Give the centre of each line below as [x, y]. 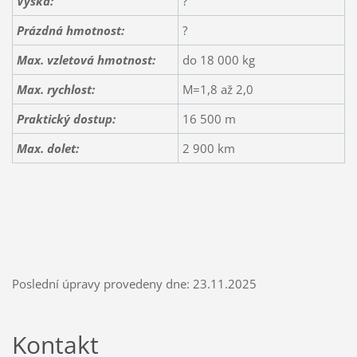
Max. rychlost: [55, 89]
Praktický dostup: [66, 118]
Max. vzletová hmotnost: [86, 59]
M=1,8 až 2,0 [218, 89]
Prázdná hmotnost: [70, 30]
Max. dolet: [47, 148]
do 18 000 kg [218, 59]
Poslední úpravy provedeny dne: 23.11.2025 [134, 283]
